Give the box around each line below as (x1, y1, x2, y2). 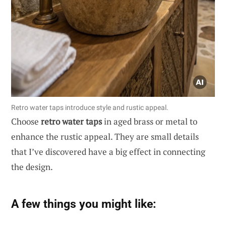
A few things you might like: (11, 196, 156, 211)
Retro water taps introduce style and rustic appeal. (11, 103, 168, 111)
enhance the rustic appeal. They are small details (11, 130, 199, 142)
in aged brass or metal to (102, 115, 197, 127)
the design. (11, 160, 53, 173)
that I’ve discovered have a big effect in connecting (11, 145, 205, 157)
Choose (11, 115, 41, 127)
